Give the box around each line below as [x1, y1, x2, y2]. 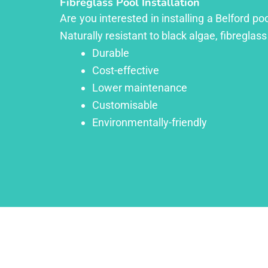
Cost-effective [92, 63, 159, 77]
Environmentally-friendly [92, 115, 207, 129]
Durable [92, 46, 129, 59]
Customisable [92, 98, 158, 111]
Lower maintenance [92, 81, 187, 94]
